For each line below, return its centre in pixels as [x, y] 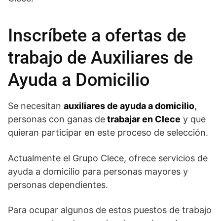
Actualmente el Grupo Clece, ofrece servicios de [108, 158]
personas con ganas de [56, 119]
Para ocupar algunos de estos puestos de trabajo [110, 210]
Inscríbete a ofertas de [97, 35]
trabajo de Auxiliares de [100, 57]
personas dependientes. [58, 184]
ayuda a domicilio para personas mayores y [98, 171]
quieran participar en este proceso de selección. [108, 132]
